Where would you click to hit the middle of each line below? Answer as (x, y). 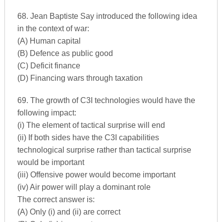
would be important (51, 162)
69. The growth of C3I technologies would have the (106, 100)
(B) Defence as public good (65, 53)
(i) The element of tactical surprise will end (91, 125)
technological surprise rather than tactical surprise (104, 150)
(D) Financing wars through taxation (80, 78)
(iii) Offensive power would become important (96, 175)
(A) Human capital (49, 41)
